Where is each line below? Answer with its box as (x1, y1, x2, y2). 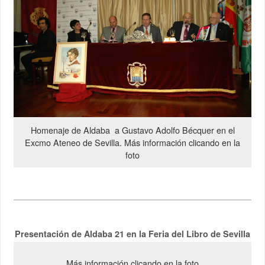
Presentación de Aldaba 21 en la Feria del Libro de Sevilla (15, 227, 250, 240)
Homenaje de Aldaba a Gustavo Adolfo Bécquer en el (30, 123, 235, 136)
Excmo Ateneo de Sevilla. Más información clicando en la (25, 135, 240, 148)
